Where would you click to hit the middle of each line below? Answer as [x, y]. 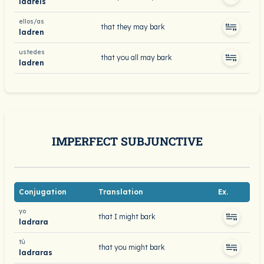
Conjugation [43, 192]
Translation [121, 192]
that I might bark [127, 217]
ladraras [36, 252]
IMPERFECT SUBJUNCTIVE [127, 141]
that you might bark [132, 247]
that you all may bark [136, 57]
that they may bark [133, 27]
